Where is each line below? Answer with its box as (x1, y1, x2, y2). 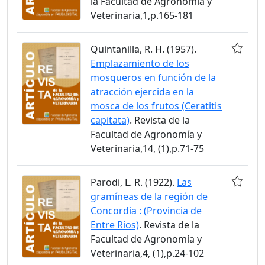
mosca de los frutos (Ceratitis (91, 99, 222, 112)
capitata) (91, 113, 130, 127)
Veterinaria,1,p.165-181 (91, 8, 193, 22)
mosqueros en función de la (91, 70, 216, 84)
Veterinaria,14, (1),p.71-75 (91, 141, 204, 155)
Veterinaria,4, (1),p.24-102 (91, 246, 204, 260)
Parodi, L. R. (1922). (91, 175, 177, 189)
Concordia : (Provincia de (91, 203, 202, 217)
